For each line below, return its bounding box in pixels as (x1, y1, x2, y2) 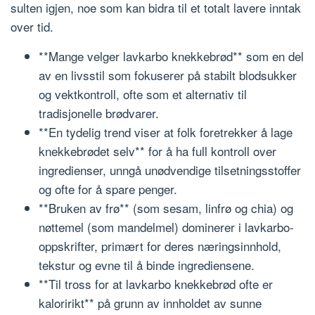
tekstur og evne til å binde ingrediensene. (39, 255, 255, 274)
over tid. (11, 17, 53, 35)
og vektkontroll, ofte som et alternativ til (39, 84, 247, 103)
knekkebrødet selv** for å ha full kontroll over (39, 141, 276, 160)
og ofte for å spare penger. (39, 179, 177, 198)
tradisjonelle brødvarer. (39, 103, 159, 122)
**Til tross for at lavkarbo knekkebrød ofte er (39, 274, 273, 292)
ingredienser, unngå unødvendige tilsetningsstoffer (39, 160, 301, 179)
